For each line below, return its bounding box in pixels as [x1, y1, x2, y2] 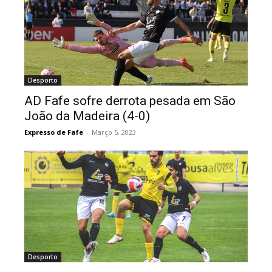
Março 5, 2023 [92, 127, 136, 137]
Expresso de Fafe [24, 127, 83, 137]
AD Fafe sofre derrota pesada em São [24, 93, 236, 108]
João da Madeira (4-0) [24, 108, 150, 123]
